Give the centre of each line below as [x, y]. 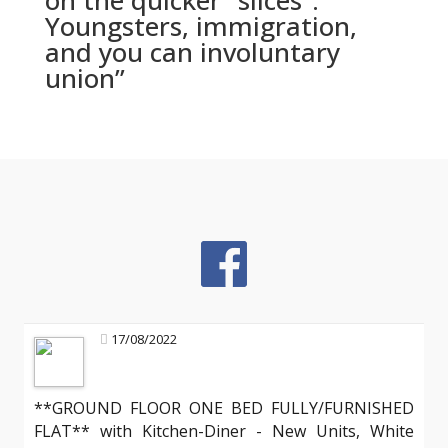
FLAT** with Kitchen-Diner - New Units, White [224, 431]
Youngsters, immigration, [200, 26]
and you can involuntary [192, 52]
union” [84, 78]
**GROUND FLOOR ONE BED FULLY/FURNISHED [224, 408]
